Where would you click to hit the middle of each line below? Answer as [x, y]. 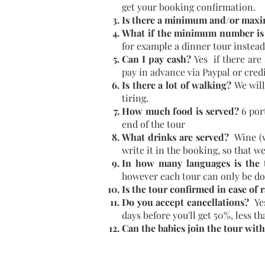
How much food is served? [180, 111]
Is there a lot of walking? [177, 85]
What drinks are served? [176, 137]
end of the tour [153, 124]
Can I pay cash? [156, 59]
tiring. [135, 98]
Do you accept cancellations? [185, 202]
